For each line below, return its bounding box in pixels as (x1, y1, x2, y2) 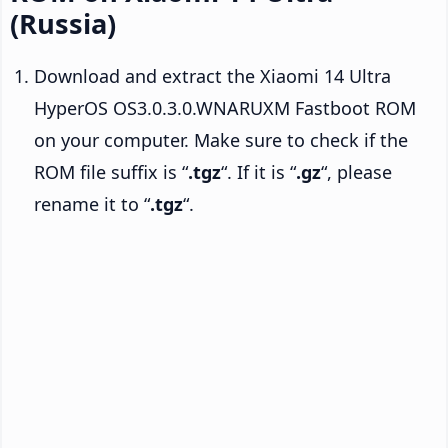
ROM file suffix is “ (34, 159, 188, 184)
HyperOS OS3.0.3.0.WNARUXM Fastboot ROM (34, 95, 416, 120)
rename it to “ (34, 191, 150, 216)
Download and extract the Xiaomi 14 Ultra (34, 63, 391, 88)
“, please (321, 159, 392, 184)
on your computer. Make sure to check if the (34, 127, 408, 152)
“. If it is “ (221, 159, 296, 184)
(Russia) (10, 4, 116, 42)
